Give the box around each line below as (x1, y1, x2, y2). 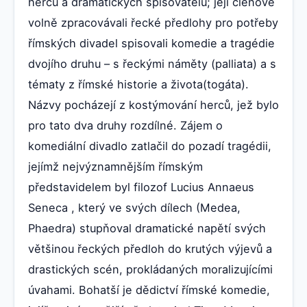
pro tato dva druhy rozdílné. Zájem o (28, 119, 223, 133)
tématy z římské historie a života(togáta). (28, 77, 249, 92)
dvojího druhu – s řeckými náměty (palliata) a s (28, 57, 276, 71)
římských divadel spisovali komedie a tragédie (28, 36, 275, 51)
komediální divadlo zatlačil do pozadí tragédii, (28, 139, 271, 153)
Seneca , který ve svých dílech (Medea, (28, 201, 241, 215)
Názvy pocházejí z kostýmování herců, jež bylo (28, 98, 279, 112)
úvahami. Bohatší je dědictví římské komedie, (28, 283, 270, 297)
